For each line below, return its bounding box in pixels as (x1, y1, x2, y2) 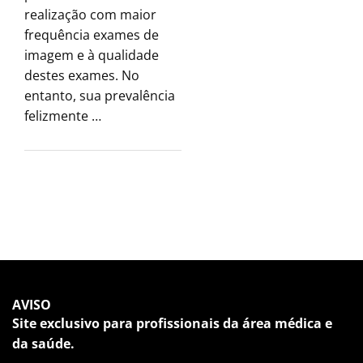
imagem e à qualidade (24, 45, 159, 64)
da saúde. (12, 334, 75, 352)
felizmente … (24, 106, 101, 125)
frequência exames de (24, 25, 159, 44)
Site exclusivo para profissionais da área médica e (12, 314, 332, 332)
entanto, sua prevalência (24, 86, 175, 105)
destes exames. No (24, 66, 139, 84)
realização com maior (24, 5, 156, 23)
